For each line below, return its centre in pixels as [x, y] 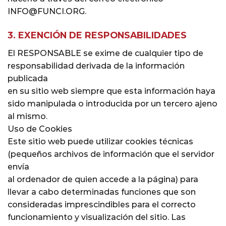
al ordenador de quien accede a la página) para [103, 179]
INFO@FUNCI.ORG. [47, 11]
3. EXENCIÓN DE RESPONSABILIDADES [97, 35]
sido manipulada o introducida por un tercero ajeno [112, 103]
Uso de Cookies [40, 129]
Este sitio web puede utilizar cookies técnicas [100, 141]
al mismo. [27, 116]
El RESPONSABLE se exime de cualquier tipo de [105, 53]
